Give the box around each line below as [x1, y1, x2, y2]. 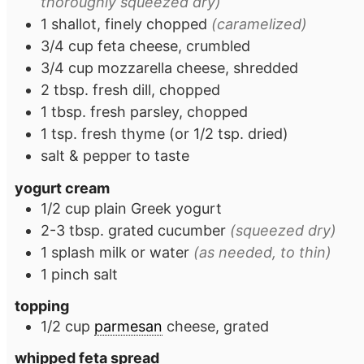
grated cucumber [108, 221, 226, 239]
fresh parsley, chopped [90, 103, 248, 121]
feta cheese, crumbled [97, 37, 250, 55]
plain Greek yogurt [94, 199, 222, 217]
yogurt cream [15, 179, 110, 197]
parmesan [94, 317, 162, 335]
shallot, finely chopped [51, 15, 207, 33]
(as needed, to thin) [193, 243, 331, 261]
